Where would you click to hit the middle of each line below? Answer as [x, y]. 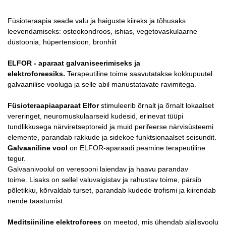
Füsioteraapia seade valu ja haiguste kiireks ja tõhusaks [97, 21]
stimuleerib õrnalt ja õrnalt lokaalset [156, 105]
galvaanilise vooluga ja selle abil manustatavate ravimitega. [102, 84]
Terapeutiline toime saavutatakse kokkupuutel [140, 74]
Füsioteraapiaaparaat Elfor [53, 105]
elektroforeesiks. [37, 74]
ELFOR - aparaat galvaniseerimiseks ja [74, 63]
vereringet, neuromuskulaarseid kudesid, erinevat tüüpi [95, 116]
